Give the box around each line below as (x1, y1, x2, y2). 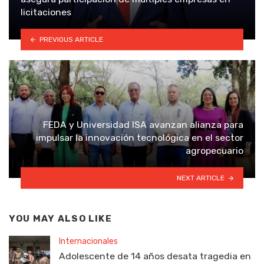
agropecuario (186, 145, 243, 157)
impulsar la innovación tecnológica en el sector (36, 132, 243, 144)
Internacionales (59, 236, 118, 246)
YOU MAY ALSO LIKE (9, 213, 112, 225)
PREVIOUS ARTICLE (39, 35, 103, 44)
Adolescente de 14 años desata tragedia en (59, 250, 251, 262)
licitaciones (21, 6, 71, 18)
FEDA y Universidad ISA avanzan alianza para (43, 119, 243, 131)
